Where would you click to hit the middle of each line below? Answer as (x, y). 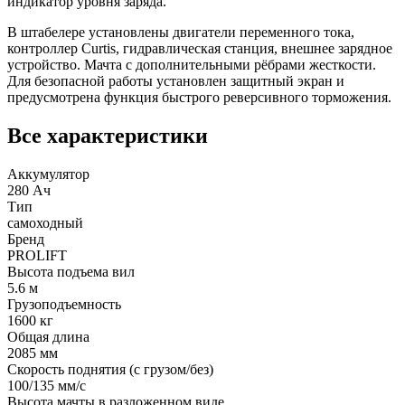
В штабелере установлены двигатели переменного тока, (181, 32)
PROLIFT (37, 255)
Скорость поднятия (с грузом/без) (110, 369)
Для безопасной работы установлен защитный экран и (176, 80)
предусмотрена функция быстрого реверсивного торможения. (199, 97)
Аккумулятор (48, 174)
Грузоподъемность (64, 304)
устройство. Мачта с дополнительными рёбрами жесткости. (192, 64)
